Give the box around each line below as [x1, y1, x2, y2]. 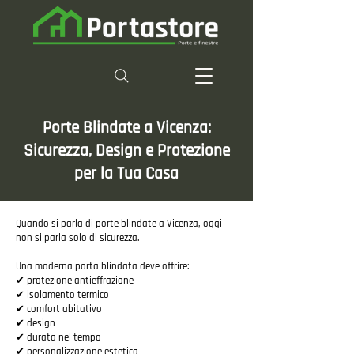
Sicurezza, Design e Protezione [23, 140, 230, 161]
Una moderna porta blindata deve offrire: [16, 260, 190, 273]
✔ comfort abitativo [16, 303, 102, 315]
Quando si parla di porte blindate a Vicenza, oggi [16, 217, 222, 230]
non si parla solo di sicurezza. [16, 232, 140, 244]
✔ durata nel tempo [16, 331, 101, 344]
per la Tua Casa [74, 163, 179, 184]
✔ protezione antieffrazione [16, 274, 134, 287]
